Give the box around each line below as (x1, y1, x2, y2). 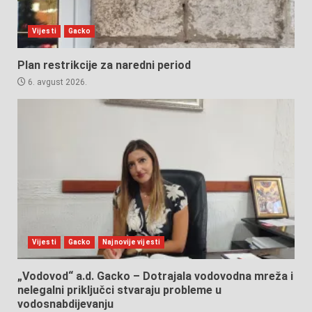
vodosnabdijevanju (17, 297, 114, 311)
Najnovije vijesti (102, 237, 160, 246)
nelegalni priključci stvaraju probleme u (17, 283, 221, 297)
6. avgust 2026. (26, 77, 87, 87)
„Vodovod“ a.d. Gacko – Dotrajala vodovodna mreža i (17, 269, 293, 283)
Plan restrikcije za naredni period (17, 58, 191, 72)
